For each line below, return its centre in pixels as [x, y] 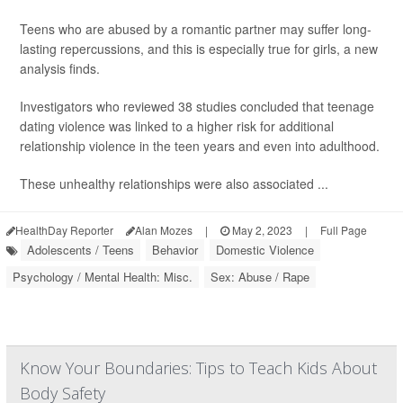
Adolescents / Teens [81, 250]
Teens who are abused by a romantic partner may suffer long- [196, 29]
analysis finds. [60, 68]
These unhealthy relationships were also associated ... [174, 184]
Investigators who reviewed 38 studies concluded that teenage [197, 106]
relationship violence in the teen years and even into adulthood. [200, 146]
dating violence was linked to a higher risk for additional [177, 126]
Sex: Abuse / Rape [260, 277]
